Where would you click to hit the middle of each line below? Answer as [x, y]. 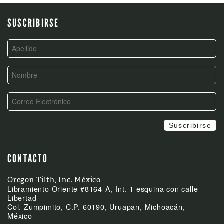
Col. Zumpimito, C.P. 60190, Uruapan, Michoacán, [96, 206]
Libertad [22, 197]
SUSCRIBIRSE [33, 23]
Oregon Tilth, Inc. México [54, 179]
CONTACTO [28, 158]
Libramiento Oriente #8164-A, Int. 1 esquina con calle [103, 188]
